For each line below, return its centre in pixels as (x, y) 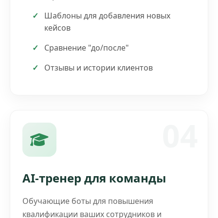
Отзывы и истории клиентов (99, 67)
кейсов (57, 27)
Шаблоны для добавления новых (107, 15)
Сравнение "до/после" (87, 47)
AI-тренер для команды (94, 178)
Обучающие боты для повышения (88, 201)
